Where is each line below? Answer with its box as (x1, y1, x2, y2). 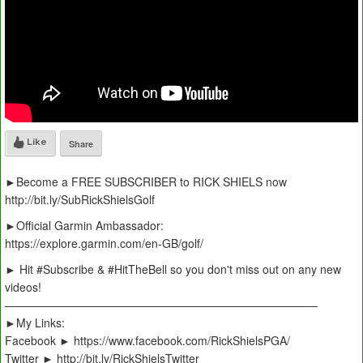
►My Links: (5, 314, 65, 331)
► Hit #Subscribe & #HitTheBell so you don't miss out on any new (5, 261, 341, 278)
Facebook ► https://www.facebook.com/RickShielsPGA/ (5, 332, 290, 349)
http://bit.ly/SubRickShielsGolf (5, 191, 155, 208)
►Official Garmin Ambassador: (5, 217, 164, 234)
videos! (5, 279, 41, 296)
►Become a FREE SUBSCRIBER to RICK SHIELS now (5, 173, 287, 190)
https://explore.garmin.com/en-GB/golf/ (5, 235, 203, 252)
